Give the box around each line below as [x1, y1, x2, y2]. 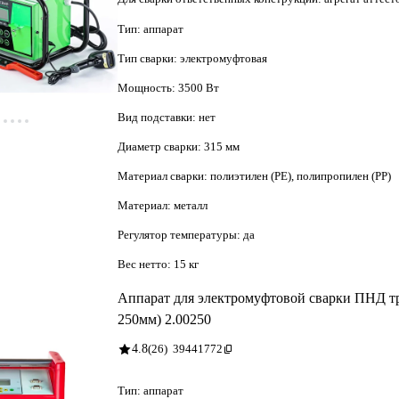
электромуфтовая [180, 51, 267, 65]
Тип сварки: [118, 51, 180, 65]
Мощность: [118, 80, 178, 94]
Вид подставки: [118, 110, 199, 124]
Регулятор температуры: [118, 227, 243, 241]
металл [174, 198, 208, 212]
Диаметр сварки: [118, 139, 204, 153]
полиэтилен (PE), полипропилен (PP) [210, 168, 391, 183]
